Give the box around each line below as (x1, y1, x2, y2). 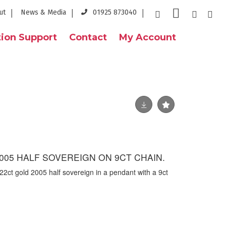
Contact (69, 32, 107, 43)
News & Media (21, 8, 66, 17)
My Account (119, 32, 176, 43)
